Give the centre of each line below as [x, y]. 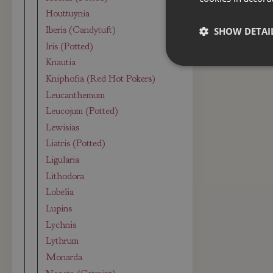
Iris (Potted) [70, 46]
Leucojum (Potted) [82, 111]
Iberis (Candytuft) [81, 30]
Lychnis [61, 225]
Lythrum [62, 241]
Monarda [64, 257]
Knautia [61, 62]
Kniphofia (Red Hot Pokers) [101, 78]
